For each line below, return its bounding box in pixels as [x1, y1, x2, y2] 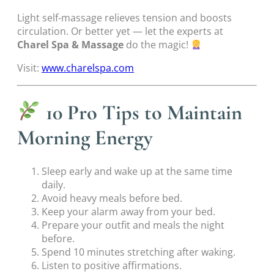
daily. [42, 177, 65, 191]
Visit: [17, 61, 42, 75]
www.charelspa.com [42, 61, 134, 75]
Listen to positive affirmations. [42, 258, 182, 272]
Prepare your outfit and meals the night [42, 218, 224, 232]
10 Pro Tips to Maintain [46, 99, 243, 125]
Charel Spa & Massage [17, 38, 124, 52]
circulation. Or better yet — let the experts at [17, 24, 223, 39]
